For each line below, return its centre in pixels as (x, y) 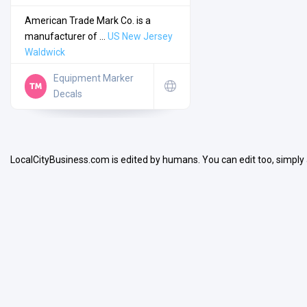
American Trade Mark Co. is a (88, 21)
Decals (68, 94)
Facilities (64, 282)
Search (140, 86)
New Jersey (147, 37)
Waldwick (45, 52)
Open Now (137, 149)
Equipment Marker (94, 78)
